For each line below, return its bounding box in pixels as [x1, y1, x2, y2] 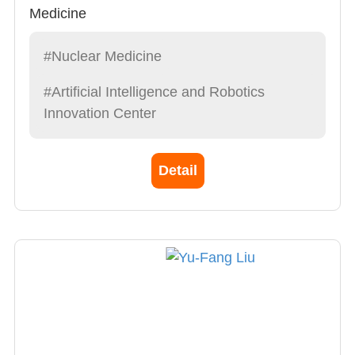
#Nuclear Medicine [44, 48, 162, 64]
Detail [158, 162, 197, 178]
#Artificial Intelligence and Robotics [44, 83, 265, 100]
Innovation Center [44, 105, 156, 121]
